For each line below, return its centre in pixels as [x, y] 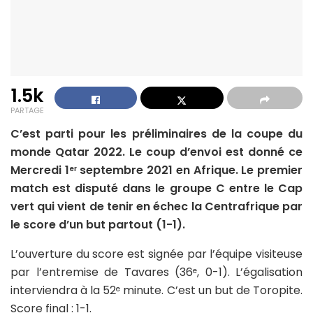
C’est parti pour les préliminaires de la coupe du [156, 134]
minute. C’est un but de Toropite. [212, 291]
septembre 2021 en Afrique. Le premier [190, 170]
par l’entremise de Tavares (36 [102, 272]
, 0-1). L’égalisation [250, 272]
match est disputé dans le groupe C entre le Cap [156, 189]
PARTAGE [27, 111]
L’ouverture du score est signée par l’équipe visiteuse [156, 254]
